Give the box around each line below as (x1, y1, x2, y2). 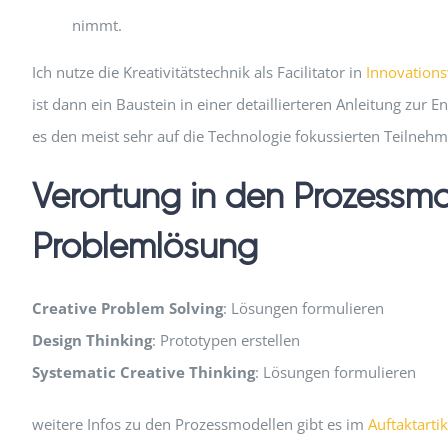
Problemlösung (31, 227, 258, 266)
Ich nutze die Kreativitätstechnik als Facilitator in (31, 62, 366, 82)
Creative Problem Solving (31, 298, 223, 319)
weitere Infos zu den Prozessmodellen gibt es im (31, 414, 368, 435)
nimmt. (71, 15, 122, 35)
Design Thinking (31, 330, 152, 351)
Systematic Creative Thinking (31, 362, 255, 383)
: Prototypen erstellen (151, 330, 300, 351)
